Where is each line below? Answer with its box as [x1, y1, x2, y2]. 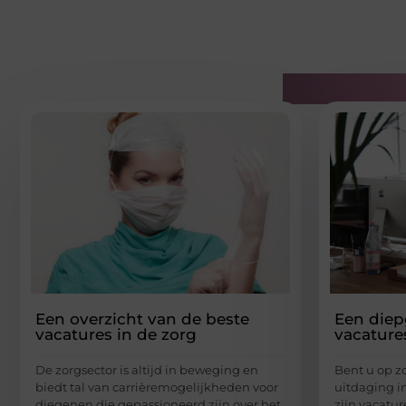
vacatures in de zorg [35, 324, 197, 343]
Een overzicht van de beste [35, 309, 249, 328]
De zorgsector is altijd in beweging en [35, 362, 258, 377]
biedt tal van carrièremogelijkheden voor [35, 379, 278, 394]
